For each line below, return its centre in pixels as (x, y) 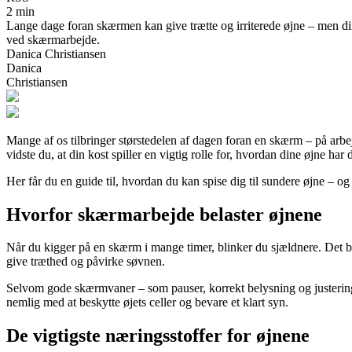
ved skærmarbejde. (53, 39)
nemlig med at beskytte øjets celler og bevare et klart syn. (147, 302)
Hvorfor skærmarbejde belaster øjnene (164, 214)
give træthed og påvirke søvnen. (86, 262)
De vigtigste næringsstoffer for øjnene (158, 336)
